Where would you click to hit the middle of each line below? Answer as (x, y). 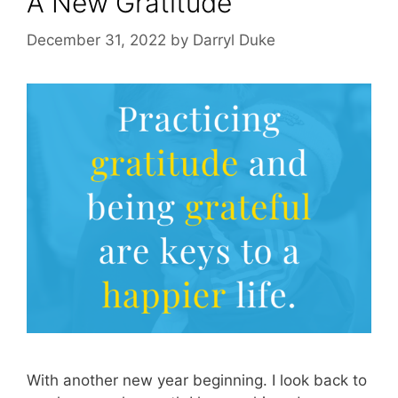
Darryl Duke (234, 40)
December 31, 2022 (96, 40)
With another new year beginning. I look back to (197, 381)
